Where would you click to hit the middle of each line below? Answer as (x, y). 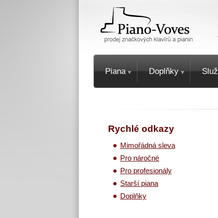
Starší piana (139, 183)
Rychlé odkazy (141, 129)
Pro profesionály (146, 171)
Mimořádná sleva (148, 145)
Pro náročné (140, 158)
